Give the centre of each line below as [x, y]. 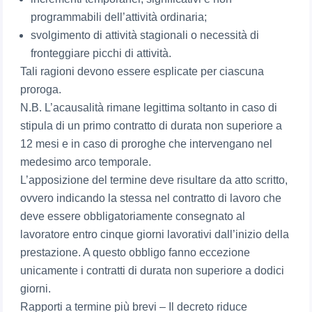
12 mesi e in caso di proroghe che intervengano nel [147, 144]
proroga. [41, 90]
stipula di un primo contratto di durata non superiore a [151, 126]
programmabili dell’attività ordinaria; [119, 17]
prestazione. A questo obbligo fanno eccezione [135, 253]
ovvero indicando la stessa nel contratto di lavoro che [151, 198]
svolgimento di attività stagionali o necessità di [145, 36]
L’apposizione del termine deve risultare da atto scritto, [154, 180]
